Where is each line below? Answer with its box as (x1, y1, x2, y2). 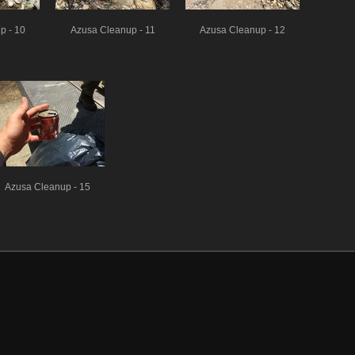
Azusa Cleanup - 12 (200, 25, 285, 35)
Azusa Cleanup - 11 (70, 25, 155, 35)
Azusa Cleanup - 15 (5, 181, 90, 192)
